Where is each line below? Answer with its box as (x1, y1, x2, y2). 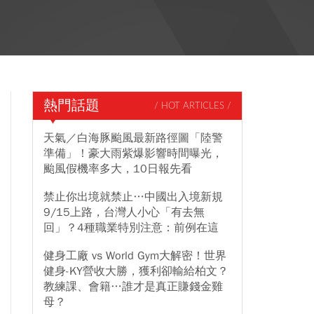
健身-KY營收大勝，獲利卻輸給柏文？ (43, 264, 228, 278)
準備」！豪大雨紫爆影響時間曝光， (43, 146, 223, 161)
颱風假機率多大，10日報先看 (43, 162, 192, 176)
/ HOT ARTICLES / (154, 101, 231, 111)
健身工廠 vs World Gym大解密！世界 (43, 249, 226, 263)
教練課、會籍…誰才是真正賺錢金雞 (43, 280, 223, 294)
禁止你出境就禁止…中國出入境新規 (43, 190, 223, 204)
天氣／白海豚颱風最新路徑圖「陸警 (43, 131, 223, 145)
